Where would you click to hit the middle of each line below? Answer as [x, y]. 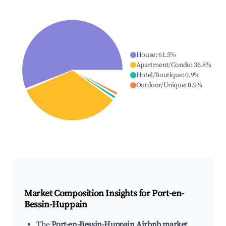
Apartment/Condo [163, 65]
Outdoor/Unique [160, 86]
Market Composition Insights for [88, 194]
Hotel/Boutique [159, 75]
